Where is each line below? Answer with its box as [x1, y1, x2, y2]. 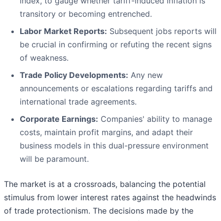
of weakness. [20, 53, 69, 63]
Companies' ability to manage [98, 114, 212, 124]
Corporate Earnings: [20, 114, 98, 124]
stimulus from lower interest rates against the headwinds [4, 192, 216, 203]
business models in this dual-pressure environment [20, 141, 209, 151]
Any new [128, 70, 163, 80]
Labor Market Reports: [20, 26, 107, 37]
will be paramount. [20, 154, 89, 164]
